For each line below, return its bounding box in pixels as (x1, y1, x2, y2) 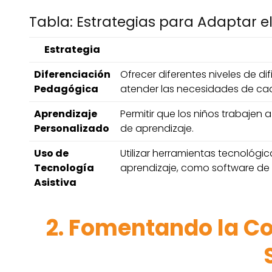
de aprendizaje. (120, 121, 194, 136)
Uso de (34, 146, 69, 161)
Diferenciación (34, 67, 110, 82)
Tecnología (34, 161, 94, 175)
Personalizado (34, 121, 109, 136)
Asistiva (34, 175, 76, 190)
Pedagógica (34, 82, 98, 97)
